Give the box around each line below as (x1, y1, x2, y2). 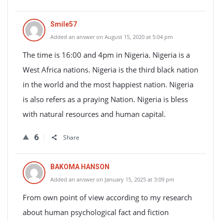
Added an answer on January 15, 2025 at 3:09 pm (50, 176, 174, 183)
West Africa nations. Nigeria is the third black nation (23, 65, 198, 74)
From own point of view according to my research (23, 192, 192, 202)
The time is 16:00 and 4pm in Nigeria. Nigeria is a (23, 50, 190, 60)
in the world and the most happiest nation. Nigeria (23, 79, 193, 89)
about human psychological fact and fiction (23, 207, 169, 217)
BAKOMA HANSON (50, 163, 110, 171)
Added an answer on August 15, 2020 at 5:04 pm (50, 33, 173, 40)
